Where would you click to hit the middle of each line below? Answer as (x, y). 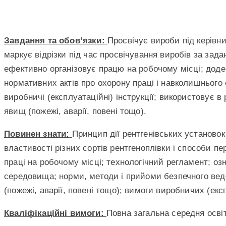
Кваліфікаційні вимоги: (55, 213)
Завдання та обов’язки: (56, 40)
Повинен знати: (37, 134)
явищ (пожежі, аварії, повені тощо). (75, 111)
